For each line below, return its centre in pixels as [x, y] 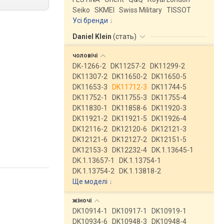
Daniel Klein [93, 36]
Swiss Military [140, 10]
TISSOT [179, 10]
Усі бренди [90, 20]
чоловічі [86, 55]
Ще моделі [90, 181]
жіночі [83, 200]
